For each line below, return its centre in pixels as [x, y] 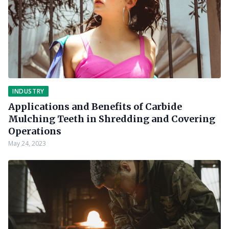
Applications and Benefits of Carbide [95, 107]
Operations [35, 131]
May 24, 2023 [27, 143]
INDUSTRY [28, 91]
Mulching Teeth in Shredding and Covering [112, 119]
